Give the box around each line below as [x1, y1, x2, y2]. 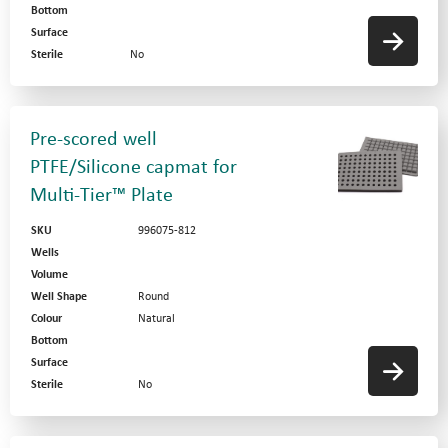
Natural [138, 313, 175, 325]
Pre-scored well [30, 130, 157, 150]
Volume [31, 269, 68, 281]
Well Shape [31, 291, 87, 303]
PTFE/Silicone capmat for [30, 158, 237, 178]
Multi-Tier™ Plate [30, 186, 173, 206]
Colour [31, 313, 62, 325]
